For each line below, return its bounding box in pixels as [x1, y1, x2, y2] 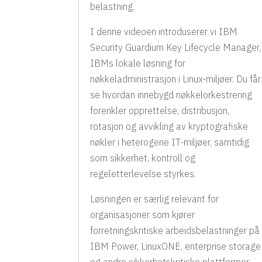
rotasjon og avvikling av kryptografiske [90, 120, 249, 133]
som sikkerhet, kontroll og [90, 152, 196, 164]
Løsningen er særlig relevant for [90, 193, 219, 205]
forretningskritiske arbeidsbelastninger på [90, 225, 260, 237]
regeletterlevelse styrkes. [90, 168, 196, 180]
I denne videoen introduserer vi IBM [90, 26, 238, 38]
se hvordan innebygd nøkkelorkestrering [90, 89, 253, 101]
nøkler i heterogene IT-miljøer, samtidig [90, 136, 250, 149]
